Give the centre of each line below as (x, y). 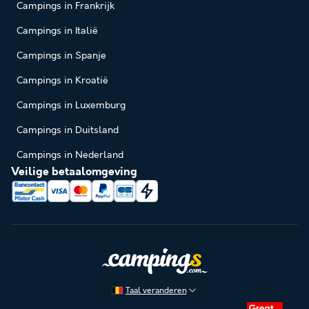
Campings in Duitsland (68, 131)
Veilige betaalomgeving (74, 172)
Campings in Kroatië (62, 81)
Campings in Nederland (70, 156)
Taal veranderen (156, 290)
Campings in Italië (57, 31)
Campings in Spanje (61, 56)
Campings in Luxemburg (71, 106)
